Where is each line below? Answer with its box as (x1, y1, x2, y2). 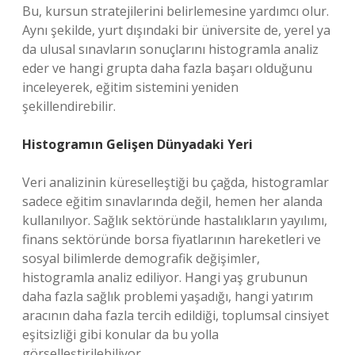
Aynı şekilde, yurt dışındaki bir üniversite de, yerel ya (22, 21, 330, 39)
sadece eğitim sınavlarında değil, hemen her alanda (22, 193, 323, 210)
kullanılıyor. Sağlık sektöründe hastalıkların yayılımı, (22, 212, 327, 229)
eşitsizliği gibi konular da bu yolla (22, 326, 219, 343)
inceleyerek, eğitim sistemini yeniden (22, 78, 239, 96)
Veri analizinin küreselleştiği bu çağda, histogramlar (22, 174, 329, 191)
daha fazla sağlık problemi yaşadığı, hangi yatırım (22, 288, 313, 305)
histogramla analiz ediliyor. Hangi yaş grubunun (22, 269, 307, 286)
